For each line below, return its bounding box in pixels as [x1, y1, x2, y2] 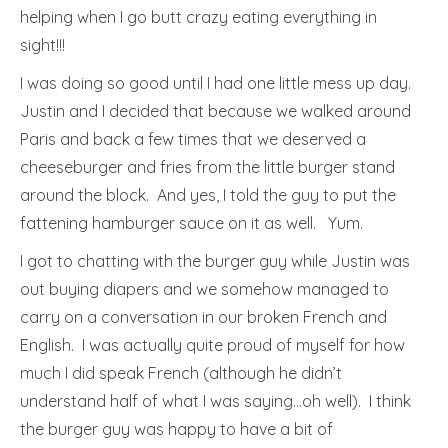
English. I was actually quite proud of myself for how [20, 335, 405, 355]
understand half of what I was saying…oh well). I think [20, 391, 411, 411]
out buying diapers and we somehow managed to [20, 279, 389, 299]
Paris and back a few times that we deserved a [20, 129, 366, 149]
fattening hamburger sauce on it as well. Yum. [20, 213, 363, 233]
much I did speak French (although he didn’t [20, 363, 342, 383]
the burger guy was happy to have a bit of [20, 419, 333, 439]
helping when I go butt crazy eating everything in [20, 7, 377, 27]
